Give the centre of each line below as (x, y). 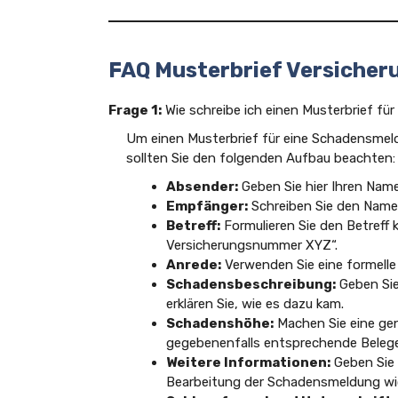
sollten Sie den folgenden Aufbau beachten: (261, 158)
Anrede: (194, 264)
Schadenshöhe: (220, 323)
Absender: (202, 186)
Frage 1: (135, 110)
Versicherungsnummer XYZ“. (252, 245)
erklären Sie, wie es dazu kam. (255, 303)
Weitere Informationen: (248, 362)
